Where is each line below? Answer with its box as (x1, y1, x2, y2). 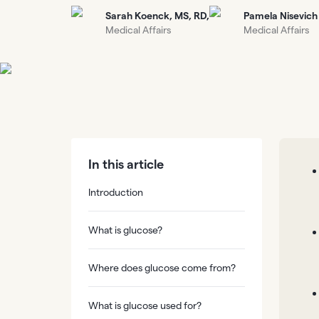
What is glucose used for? (88, 300, 202, 311)
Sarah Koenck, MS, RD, (105, 10, 209, 21)
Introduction (88, 187, 143, 198)
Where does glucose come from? (88, 262, 236, 273)
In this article (88, 157, 164, 171)
